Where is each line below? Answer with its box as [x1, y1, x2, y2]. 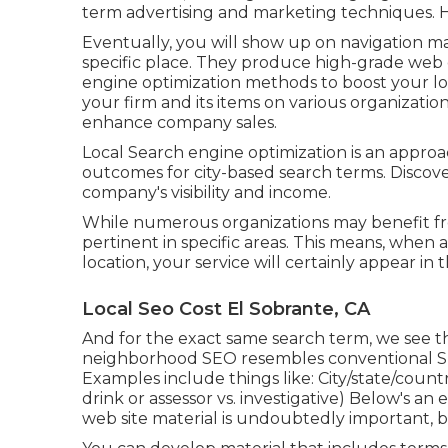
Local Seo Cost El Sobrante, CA [82, 298, 370, 320]
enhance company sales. [82, 113, 277, 132]
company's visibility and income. [82, 183, 331, 202]
